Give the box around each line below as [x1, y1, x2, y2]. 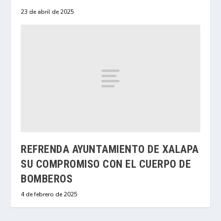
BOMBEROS [21, 173, 73, 185]
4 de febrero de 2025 [21, 190, 78, 199]
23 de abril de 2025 [21, 8, 74, 16]
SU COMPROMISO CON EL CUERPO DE [21, 158, 191, 171]
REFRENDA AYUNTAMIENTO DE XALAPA [21, 143, 199, 156]
